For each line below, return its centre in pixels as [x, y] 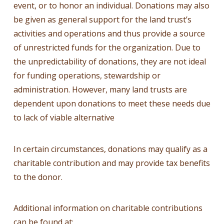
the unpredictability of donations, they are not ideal [109, 62]
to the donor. [38, 177]
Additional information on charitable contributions [108, 208]
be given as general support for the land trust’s [102, 20]
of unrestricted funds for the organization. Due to [107, 48]
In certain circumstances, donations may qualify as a [110, 149]
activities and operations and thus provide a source [109, 34]
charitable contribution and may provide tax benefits [111, 163]
